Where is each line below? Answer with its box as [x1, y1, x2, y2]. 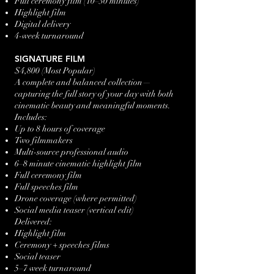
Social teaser [15, 251, 61, 262]
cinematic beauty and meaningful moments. [15, 100, 171, 111]
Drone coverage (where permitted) [15, 193, 137, 204]
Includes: [15, 112, 47, 122]
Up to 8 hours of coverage [15, 124, 105, 134]
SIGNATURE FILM [15, 53, 85, 64]
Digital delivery [15, 19, 70, 29]
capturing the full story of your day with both [15, 89, 174, 99]
